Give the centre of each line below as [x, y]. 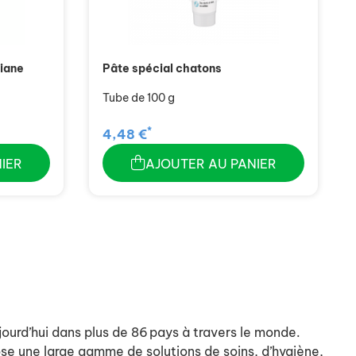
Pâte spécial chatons [162, 69]
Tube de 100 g [139, 98]
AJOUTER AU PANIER [211, 164]
